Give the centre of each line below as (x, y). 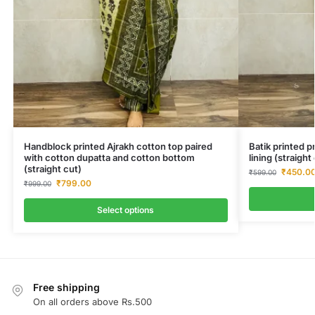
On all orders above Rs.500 (92, 302)
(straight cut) (52, 168)
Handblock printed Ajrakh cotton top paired (118, 146)
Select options (126, 210)
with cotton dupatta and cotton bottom (109, 157)
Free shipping (66, 287)
